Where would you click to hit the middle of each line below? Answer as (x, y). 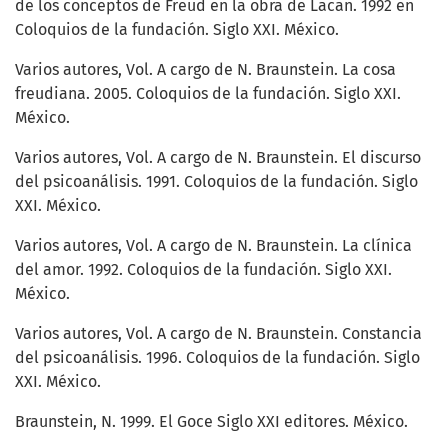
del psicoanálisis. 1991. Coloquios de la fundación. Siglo (216, 182)
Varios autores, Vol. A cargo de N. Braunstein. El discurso (218, 158)
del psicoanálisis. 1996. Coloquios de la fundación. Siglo (217, 358)
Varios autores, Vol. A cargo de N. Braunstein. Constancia (218, 334)
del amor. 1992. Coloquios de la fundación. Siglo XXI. (203, 270)
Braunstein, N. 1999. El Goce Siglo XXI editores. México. (211, 422)
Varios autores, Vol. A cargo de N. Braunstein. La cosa (205, 70)
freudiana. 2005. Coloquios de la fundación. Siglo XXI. (208, 94)
